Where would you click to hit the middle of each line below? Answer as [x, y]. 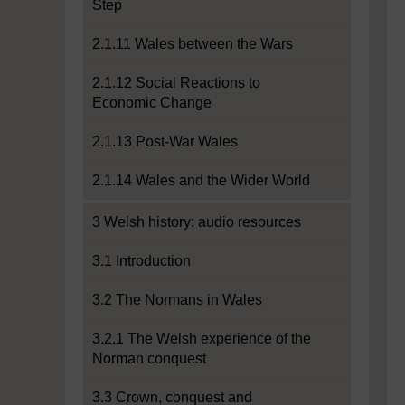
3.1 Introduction [141, 261]
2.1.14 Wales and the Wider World [201, 180]
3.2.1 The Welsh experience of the [202, 339]
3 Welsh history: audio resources [197, 222]
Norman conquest [149, 358]
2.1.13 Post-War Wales [165, 141]
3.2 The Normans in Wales [177, 300]
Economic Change [152, 103]
